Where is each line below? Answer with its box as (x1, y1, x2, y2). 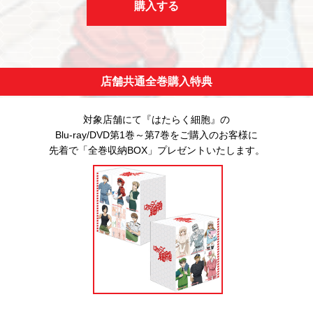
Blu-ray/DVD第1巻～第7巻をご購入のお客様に (55, 129, 258, 140)
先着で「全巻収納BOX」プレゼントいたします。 (48, 144, 265, 156)
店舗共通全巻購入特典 (101, 75, 212, 87)
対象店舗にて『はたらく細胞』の (83, 113, 230, 125)
